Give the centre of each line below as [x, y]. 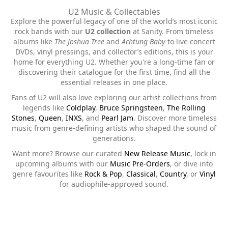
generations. [114, 138]
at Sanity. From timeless [172, 31]
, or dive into [191, 164]
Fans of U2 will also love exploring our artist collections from [114, 97]
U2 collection [108, 31]
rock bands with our [50, 31]
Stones [23, 118]
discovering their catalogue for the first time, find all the [114, 72]
